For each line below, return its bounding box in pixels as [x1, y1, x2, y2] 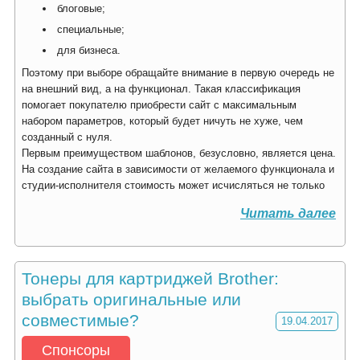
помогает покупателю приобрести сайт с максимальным [22, 99, 297, 111]
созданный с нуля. [22, 131, 112, 143]
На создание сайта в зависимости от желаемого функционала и [22, 163, 334, 175]
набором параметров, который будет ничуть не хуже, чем [22, 115, 303, 127]
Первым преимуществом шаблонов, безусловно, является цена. [22, 147, 336, 159]
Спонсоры [42, 342, 110, 358]
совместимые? [22, 311, 139, 329]
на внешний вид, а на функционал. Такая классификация [22, 83, 301, 95]
